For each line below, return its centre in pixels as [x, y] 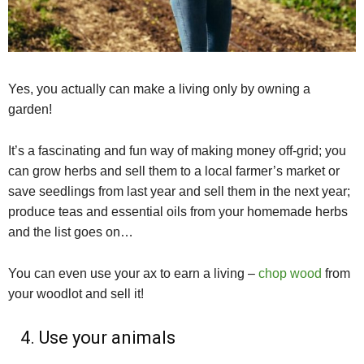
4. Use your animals [92, 337]
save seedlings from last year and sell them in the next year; [179, 191]
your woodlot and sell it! [78, 293]
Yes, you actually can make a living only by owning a [159, 89]
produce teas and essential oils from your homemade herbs [178, 211]
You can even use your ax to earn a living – [133, 273]
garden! [30, 109]
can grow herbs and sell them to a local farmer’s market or [174, 171]
